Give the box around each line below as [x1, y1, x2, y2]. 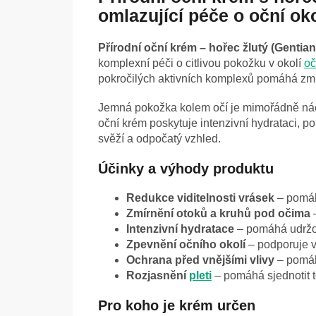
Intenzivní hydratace [126, 223, 234, 236]
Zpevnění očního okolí [126, 238, 245, 251]
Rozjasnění [126, 269, 189, 282]
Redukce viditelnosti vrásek [126, 192, 274, 205]
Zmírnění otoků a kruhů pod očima [126, 207, 310, 220]
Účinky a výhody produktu [98, 161, 274, 177]
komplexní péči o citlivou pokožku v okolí [98, 57, 304, 70]
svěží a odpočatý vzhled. [98, 133, 221, 145]
